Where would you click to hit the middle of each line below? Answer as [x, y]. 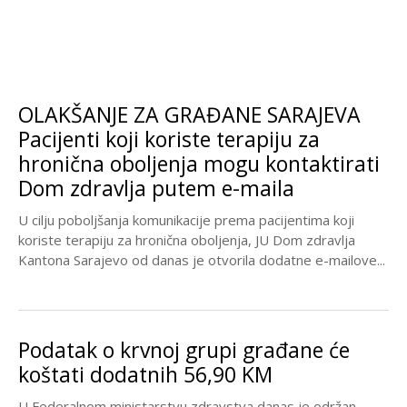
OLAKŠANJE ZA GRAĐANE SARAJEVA [189, 115]
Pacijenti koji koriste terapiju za [169, 139]
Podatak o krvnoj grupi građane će [184, 350]
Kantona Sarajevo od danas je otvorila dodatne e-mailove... [202, 260]
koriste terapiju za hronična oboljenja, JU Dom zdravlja [187, 240]
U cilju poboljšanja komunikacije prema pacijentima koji [186, 220]
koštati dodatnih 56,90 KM [145, 375]
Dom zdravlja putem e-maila [156, 189]
